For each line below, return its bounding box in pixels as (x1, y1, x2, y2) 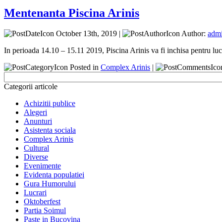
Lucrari (24, 188, 47, 197)
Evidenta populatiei (24, 170, 84, 179)
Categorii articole (4, 82, 57, 91)
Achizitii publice (24, 99, 75, 108)
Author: (180, 29, 208, 38)
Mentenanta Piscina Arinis (4, 6, 139, 19)
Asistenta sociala (24, 126, 76, 135)
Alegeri (24, 108, 47, 117)
